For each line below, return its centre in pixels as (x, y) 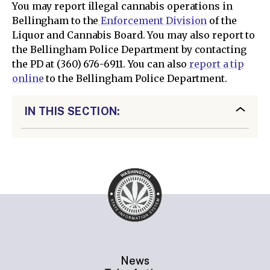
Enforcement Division (153, 20)
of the (222, 20)
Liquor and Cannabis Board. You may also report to (134, 35)
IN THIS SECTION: (73, 111)
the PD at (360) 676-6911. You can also (100, 64)
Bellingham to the (55, 20)
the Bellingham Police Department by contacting (129, 49)
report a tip (216, 64)
